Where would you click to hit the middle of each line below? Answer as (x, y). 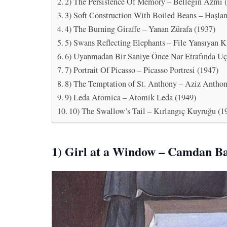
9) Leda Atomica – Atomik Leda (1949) (131, 97)
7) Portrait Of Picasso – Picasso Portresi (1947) (142, 70)
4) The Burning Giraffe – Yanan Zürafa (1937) (140, 29)
